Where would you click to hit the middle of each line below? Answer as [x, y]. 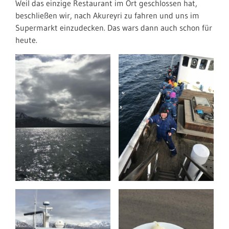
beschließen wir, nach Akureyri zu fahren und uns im [107, 16]
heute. [26, 40]
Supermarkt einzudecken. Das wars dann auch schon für [114, 28]
